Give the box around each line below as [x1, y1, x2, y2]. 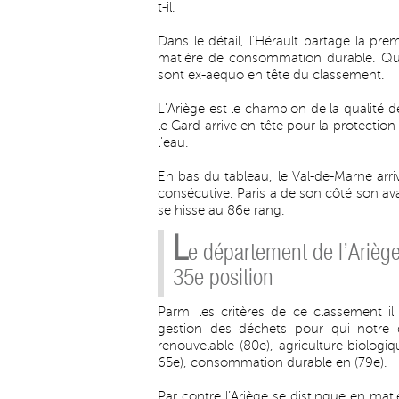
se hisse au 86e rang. [158, 203, 285, 217]
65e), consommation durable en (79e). [158, 355, 387, 370]
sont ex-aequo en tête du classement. [158, 68, 385, 82]
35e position [173, 265, 273, 290]
